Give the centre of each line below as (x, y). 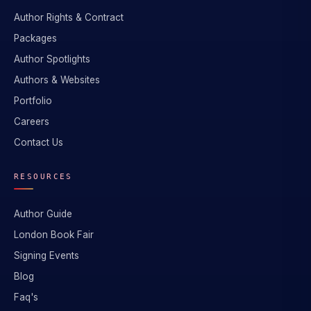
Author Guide (43, 214)
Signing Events (47, 256)
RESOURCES (43, 177)
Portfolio (33, 101)
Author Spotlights (52, 59)
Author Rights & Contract (69, 18)
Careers (32, 122)
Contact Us (39, 143)
